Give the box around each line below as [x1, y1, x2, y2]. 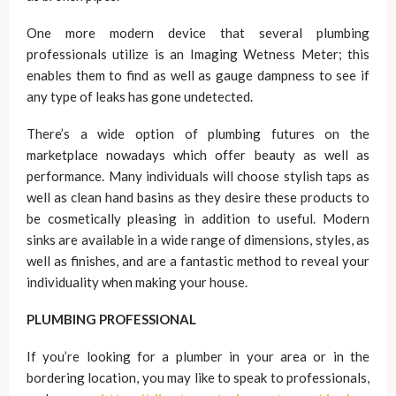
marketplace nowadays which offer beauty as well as [27, 147, 369, 163]
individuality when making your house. [27, 274, 247, 290]
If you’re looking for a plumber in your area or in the [27, 348, 369, 364]
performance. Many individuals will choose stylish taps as [27, 168, 369, 184]
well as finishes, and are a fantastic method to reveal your [27, 253, 369, 269]
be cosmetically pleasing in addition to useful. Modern [27, 210, 369, 226]
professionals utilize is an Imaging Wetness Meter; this [27, 46, 369, 62]
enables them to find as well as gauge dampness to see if [27, 67, 369, 83]
